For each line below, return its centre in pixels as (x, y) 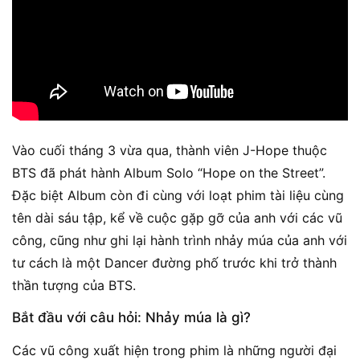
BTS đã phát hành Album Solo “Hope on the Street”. (169, 173)
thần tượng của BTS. (74, 286)
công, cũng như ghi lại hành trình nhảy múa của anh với (180, 241)
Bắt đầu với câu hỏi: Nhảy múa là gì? (131, 318)
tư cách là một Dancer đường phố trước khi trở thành (174, 263)
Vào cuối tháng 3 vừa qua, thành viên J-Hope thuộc (170, 151)
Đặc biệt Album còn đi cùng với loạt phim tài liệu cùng (178, 196)
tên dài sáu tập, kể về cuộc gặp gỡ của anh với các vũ (177, 218)
